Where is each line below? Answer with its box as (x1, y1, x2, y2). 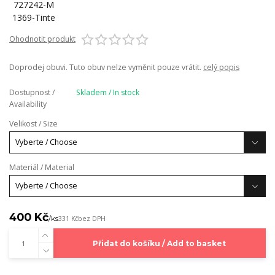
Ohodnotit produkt (9, 34, 76, 44)
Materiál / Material (9, 162, 74, 172)
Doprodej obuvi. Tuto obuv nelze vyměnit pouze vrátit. (9, 62, 203, 73)
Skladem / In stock (76, 87, 139, 98)
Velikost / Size (9, 118, 58, 130)
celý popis (203, 62, 239, 73)
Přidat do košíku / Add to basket (93, 238, 227, 248)
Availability (9, 99, 47, 110)
